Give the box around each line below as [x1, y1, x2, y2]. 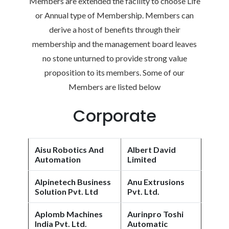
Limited [127, 154, 156, 164]
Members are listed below [68, 82, 161, 91]
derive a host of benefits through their [49, 25, 180, 34]
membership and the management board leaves [32, 39, 197, 49]
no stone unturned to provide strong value [42, 53, 187, 63]
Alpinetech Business [35, 177, 111, 187]
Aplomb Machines [35, 209, 103, 219]
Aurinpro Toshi [127, 209, 184, 219]
